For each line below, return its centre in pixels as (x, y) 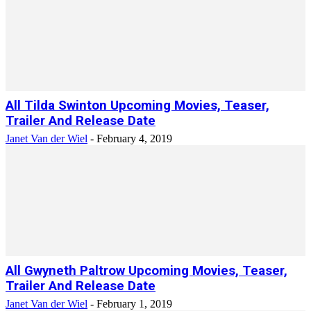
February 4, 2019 (134, 138)
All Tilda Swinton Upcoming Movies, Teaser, (137, 106)
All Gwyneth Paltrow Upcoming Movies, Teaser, (146, 271)
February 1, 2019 (134, 304)
